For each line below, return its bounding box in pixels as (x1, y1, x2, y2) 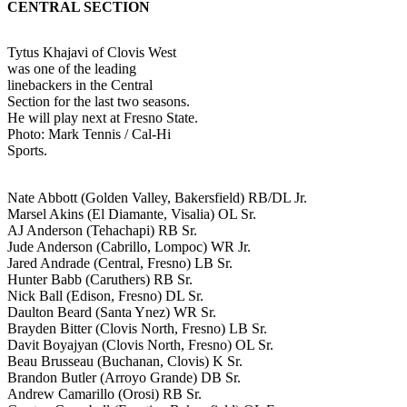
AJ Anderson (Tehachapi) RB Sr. (7, 222, 197, 238)
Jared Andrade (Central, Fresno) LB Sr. (7, 254, 233, 271)
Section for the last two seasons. (7, 93, 190, 109)
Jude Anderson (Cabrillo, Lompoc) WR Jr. (7, 238, 251, 254)
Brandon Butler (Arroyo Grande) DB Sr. (7, 369, 241, 385)
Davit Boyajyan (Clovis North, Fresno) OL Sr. (7, 336, 273, 352)
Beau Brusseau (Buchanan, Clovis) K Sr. (7, 352, 243, 369)
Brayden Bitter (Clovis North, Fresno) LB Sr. (7, 320, 267, 336)
